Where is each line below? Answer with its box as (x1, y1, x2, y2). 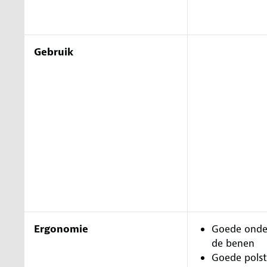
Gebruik (34, 45, 73, 58)
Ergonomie (34, 222, 88, 235)
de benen (212, 236, 254, 250)
